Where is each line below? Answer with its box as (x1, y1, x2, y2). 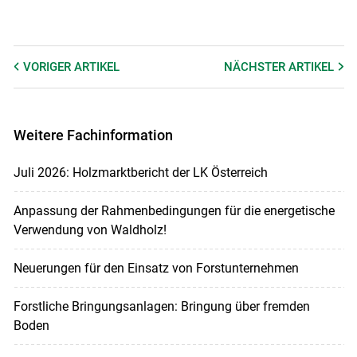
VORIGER (22, 60, 74, 75)
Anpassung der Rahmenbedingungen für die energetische (13, 202, 335, 218)
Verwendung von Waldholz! (13, 222, 167, 237)
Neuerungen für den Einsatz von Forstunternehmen (13, 260, 299, 276)
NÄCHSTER (224, 60, 289, 75)
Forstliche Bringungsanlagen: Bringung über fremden (13, 298, 310, 314)
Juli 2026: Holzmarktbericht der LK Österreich (13, 164, 268, 180)
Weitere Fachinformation (13, 127, 173, 144)
